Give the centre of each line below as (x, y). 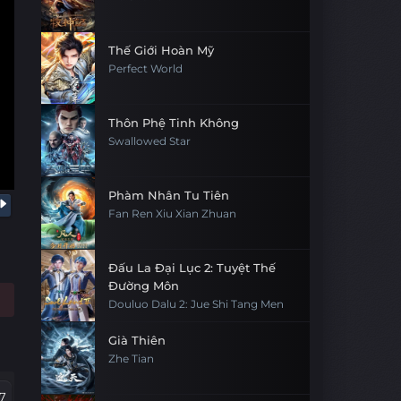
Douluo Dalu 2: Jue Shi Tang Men (196, 304)
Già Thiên (137, 340)
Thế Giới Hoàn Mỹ (161, 50)
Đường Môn (144, 286)
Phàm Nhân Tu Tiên (169, 195)
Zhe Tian (131, 359)
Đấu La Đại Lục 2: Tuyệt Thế (192, 268)
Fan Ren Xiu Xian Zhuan (172, 214)
